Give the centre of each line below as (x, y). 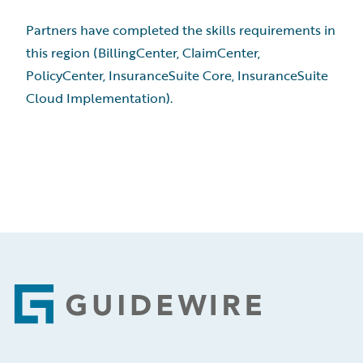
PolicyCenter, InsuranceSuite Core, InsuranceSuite (177, 75)
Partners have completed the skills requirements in (181, 30)
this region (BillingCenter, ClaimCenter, (143, 53)
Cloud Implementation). (99, 98)
